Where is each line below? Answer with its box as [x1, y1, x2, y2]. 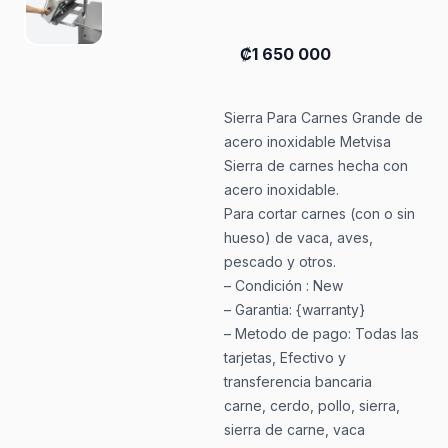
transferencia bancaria [223, 373, 372, 390]
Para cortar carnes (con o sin [223, 205, 415, 222]
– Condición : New [223, 277, 343, 294]
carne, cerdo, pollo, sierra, [223, 397, 400, 414]
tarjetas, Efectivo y [223, 349, 346, 366]
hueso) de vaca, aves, [223, 229, 373, 246]
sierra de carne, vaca [223, 421, 365, 438]
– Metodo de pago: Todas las [223, 325, 419, 342]
